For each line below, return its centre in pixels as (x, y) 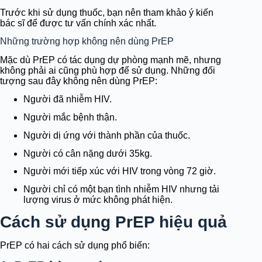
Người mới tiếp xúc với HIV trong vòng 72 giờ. (120, 171)
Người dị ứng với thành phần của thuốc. (107, 135)
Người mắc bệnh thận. (70, 118)
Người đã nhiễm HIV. (68, 99)
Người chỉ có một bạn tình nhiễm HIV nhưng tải (121, 189)
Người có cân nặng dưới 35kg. (88, 153)
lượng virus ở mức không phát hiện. (98, 200)
